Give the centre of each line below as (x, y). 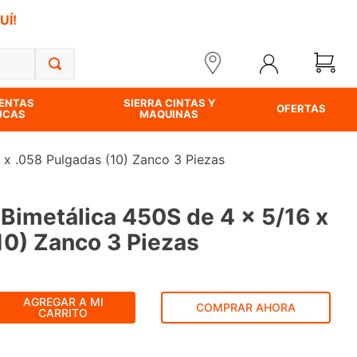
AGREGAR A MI (63, 301)
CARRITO (63, 312)
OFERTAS (301, 108)
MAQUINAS (169, 114)
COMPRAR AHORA (245, 307)
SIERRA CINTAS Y (169, 103)
